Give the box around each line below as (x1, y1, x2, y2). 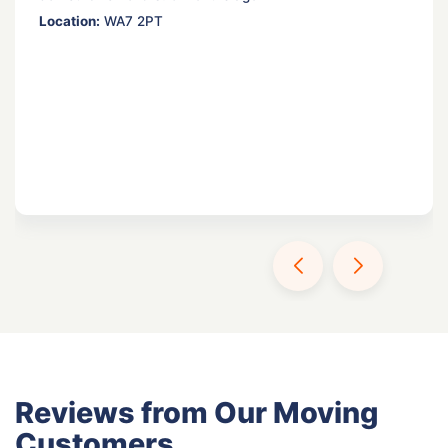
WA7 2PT (100, 12, 163, 29)
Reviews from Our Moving (15, 394, 378, 430)
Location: (39, 12, 100, 29)
